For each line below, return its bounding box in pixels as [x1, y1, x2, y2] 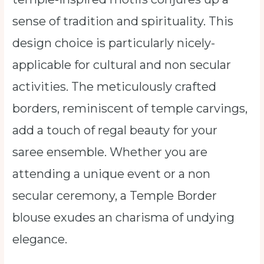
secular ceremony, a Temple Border [12, 189, 217, 203]
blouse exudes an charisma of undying [12, 210, 235, 225]
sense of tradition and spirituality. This [12, 14, 234, 29]
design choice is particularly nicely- [12, 36, 216, 51]
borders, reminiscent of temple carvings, [12, 101, 248, 116]
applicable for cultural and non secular [12, 58, 232, 72]
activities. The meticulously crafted [12, 80, 217, 94]
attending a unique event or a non [12, 167, 211, 181]
